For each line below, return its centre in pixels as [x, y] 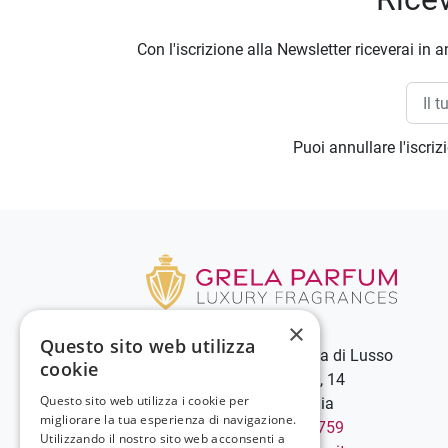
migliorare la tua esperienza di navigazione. [168, 419]
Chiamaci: [182, 427]
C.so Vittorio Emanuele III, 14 [245, 379]
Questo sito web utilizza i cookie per [145, 400]
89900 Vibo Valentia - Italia [239, 403]
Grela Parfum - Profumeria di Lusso [269, 355]
